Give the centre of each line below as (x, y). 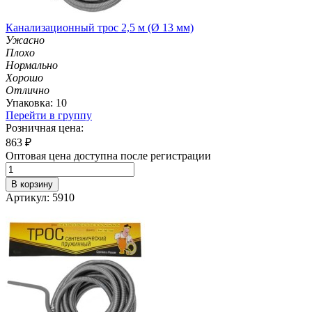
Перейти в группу (49, 115)
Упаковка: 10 (36, 102)
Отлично (28, 90)
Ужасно (25, 40)
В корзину (32, 184)
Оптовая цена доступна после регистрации (108, 155)
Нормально (32, 65)
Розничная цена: (45, 127)
